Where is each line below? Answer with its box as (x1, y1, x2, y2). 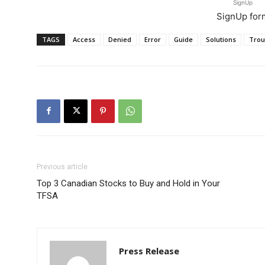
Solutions (206, 34, 236, 44)
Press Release (119, 244, 179, 257)
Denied (108, 34, 131, 44)
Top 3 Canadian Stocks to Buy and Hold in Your (37, 177, 220, 189)
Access (73, 34, 95, 44)
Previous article (37, 162, 88, 171)
